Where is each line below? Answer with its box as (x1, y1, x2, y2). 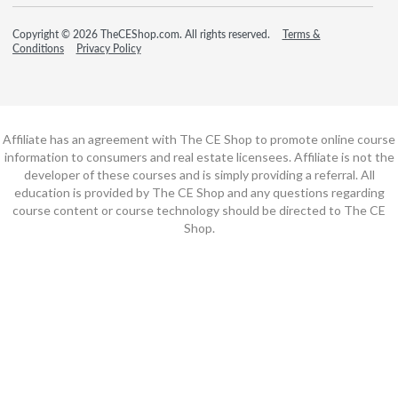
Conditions (12, 40, 64, 56)
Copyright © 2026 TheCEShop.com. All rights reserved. (12, 26, 273, 42)
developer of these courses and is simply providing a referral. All (23, 166, 375, 182)
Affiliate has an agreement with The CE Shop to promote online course (3, 131, 395, 147)
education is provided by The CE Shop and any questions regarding (13, 184, 385, 200)
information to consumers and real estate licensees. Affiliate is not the (4, 148, 394, 164)
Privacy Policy (76, 40, 141, 56)
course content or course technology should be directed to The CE (12, 202, 386, 218)
